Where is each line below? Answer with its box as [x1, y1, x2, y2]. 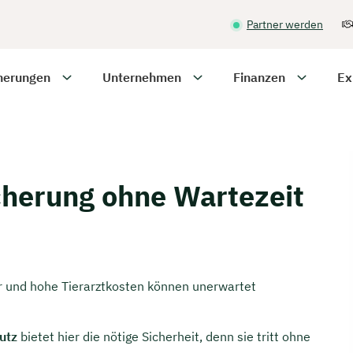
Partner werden [247, 17, 323, 32]
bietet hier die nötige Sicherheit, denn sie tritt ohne [17, 329, 310, 345]
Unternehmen [102, 69, 181, 85]
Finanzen [233, 69, 285, 85]
